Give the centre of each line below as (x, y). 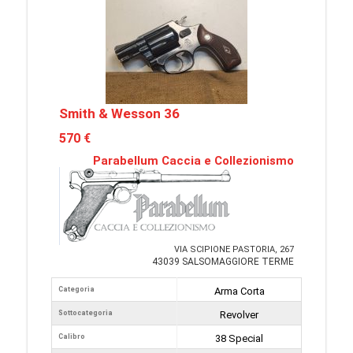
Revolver (239, 315)
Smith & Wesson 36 (119, 113)
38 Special (239, 338)
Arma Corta (239, 291)
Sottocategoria (85, 313)
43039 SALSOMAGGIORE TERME (223, 262)
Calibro (72, 336)
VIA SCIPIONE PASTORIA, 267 (234, 249)
